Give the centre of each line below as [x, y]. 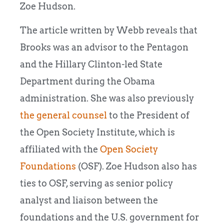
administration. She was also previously [107, 98]
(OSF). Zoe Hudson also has [136, 166]
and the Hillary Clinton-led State [91, 64]
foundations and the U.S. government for [109, 217]
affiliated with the [60, 149]
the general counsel [63, 115]
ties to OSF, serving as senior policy [96, 183]
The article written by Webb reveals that [109, 30]
